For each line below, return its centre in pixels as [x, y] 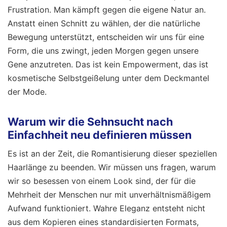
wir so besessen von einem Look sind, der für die [102, 181]
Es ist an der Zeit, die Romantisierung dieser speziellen [112, 154]
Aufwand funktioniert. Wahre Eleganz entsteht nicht [106, 209]
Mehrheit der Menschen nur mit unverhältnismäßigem [109, 195]
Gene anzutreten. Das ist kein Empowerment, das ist [108, 64]
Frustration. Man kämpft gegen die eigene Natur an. [107, 9]
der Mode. [27, 91]
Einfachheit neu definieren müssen [100, 135]
